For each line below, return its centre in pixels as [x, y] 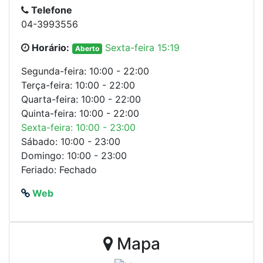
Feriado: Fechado [59, 169]
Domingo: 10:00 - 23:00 [74, 155]
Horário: [49, 47]
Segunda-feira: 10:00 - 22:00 [85, 71]
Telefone [50, 10]
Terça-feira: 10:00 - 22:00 [78, 85]
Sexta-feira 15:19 [142, 47]
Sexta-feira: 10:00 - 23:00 [78, 127]
